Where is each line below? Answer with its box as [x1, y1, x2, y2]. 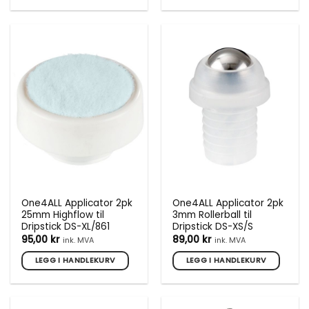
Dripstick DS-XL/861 [21, 220, 110, 234]
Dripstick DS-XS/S [172, 220, 254, 234]
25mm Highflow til [21, 208, 105, 222]
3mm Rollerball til [172, 208, 252, 222]
